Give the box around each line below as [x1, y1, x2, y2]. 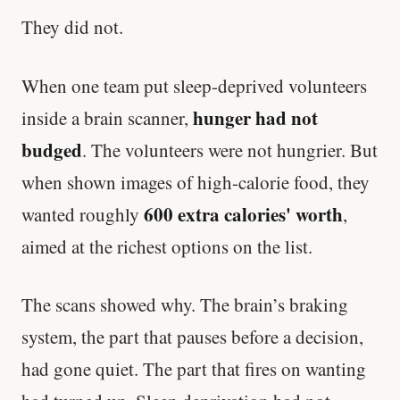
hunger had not [193, 104, 318, 131]
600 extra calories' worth [144, 200, 343, 228]
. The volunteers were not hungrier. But [82, 137, 378, 162]
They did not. [21, 14, 123, 40]
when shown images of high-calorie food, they [21, 169, 370, 195]
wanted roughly [21, 201, 144, 227]
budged [21, 136, 82, 163]
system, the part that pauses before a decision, [21, 324, 363, 350]
